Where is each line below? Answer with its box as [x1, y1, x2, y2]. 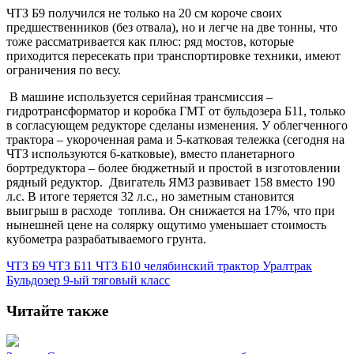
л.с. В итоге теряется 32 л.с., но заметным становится [6, 189, 294, 203]
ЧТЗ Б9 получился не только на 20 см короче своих [6, 6, 282, 20]
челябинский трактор [144, 258, 262, 273]
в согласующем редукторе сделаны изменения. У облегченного [6, 118, 348, 132]
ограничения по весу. [6, 62, 121, 77]
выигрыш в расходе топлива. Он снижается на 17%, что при [6, 203, 335, 217]
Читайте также [6, 302, 108, 319]
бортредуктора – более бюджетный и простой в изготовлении [6, 160, 341, 175]
